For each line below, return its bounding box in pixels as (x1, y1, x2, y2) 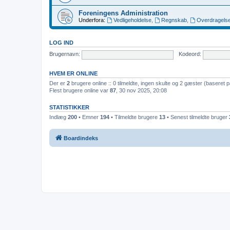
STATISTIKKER (49, 104, 89, 110)
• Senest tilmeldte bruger (165, 113, 229, 120)
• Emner (77, 113, 100, 120)
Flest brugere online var (49, 87, 110, 93)
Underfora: (79, 16, 105, 23)
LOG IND (49, 39, 73, 46)
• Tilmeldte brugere (109, 113, 159, 120)
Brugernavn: (49, 51, 80, 57)
